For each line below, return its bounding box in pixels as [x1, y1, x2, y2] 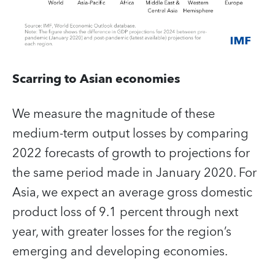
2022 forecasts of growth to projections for [12, 142, 250, 164]
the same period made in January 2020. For [12, 162, 257, 184]
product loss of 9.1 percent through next [12, 201, 238, 223]
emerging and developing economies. [12, 241, 228, 262]
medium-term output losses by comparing [12, 123, 249, 144]
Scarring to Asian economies [12, 68, 180, 90]
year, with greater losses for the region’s [12, 221, 231, 242]
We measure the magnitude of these [12, 103, 215, 125]
